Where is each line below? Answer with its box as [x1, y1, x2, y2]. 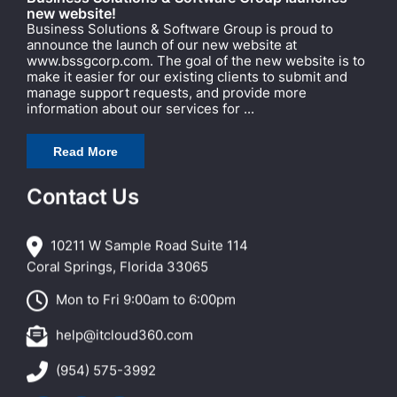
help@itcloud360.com [56, 325, 193, 343]
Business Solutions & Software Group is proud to [27, 19, 333, 37]
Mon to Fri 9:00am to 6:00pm [52, 290, 236, 307]
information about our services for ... [27, 99, 254, 117]
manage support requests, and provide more [27, 83, 307, 101]
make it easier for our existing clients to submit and [27, 67, 347, 85]
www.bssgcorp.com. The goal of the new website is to [27, 51, 365, 69]
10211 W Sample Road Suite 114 [47, 236, 248, 253]
